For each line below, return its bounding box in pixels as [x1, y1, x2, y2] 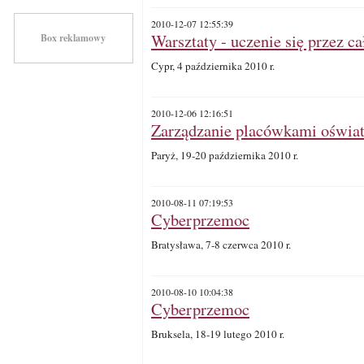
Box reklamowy [41, 31, 106, 45]
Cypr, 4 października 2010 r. [151, 58, 275, 73]
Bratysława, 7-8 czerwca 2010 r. [151, 237, 291, 252]
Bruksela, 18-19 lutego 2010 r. [151, 327, 284, 341]
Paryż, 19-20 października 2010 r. [151, 148, 298, 162]
